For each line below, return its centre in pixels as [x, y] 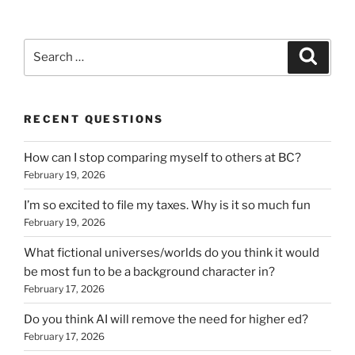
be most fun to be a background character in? [149, 271]
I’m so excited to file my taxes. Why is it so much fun [167, 205]
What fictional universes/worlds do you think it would [172, 252]
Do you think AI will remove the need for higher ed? [166, 319]
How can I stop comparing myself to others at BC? [162, 157]
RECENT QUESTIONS [94, 118]
